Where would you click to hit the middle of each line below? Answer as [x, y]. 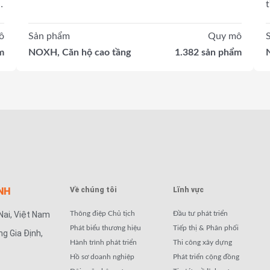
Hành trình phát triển [103, 242]
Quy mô [224, 36]
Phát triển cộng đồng [206, 256]
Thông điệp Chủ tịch [102, 213]
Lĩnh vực [188, 190]
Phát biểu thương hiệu [105, 228]
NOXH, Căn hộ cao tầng [80, 53]
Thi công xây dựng [202, 242]
